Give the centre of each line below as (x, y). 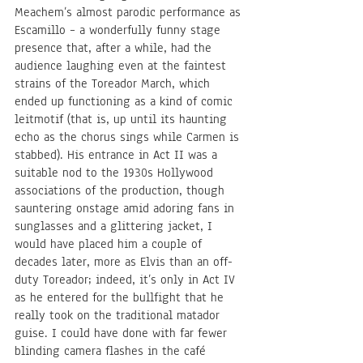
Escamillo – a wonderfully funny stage (120, 30)
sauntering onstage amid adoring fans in (126, 209)
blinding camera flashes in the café (112, 351)
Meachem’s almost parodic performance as (130, 13)
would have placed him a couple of (110, 244)
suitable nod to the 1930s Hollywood (116, 173)
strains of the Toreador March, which (114, 84)
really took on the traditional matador (119, 316)
